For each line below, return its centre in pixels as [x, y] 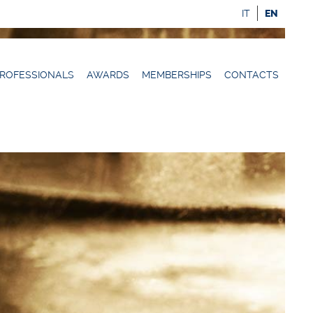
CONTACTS [252, 75]
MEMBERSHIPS [177, 75]
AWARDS [108, 75]
